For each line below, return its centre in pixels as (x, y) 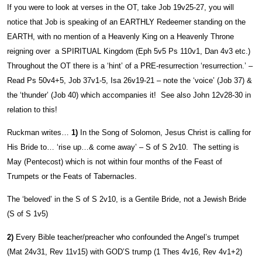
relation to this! (32, 109)
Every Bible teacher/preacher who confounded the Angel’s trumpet (126, 237)
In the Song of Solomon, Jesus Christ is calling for (164, 132)
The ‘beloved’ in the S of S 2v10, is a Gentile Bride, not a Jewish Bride (127, 199)
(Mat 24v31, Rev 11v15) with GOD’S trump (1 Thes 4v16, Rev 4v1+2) (125, 251)
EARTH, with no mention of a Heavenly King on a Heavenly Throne (120, 36)
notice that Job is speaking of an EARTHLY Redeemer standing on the (126, 22)
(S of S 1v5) (27, 214)
